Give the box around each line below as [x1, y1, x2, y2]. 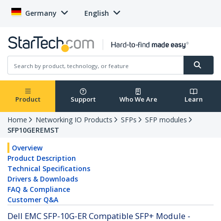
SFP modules [145, 115, 187, 125]
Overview [12, 143, 42, 153]
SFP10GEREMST [7, 125, 59, 135]
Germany [25, 8, 57, 18]
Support [70, 95, 96, 104]
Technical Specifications [7, 164, 90, 174]
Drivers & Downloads [7, 174, 78, 184]
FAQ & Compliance [7, 184, 70, 194]
